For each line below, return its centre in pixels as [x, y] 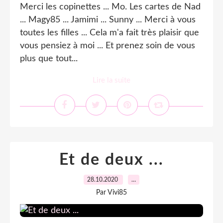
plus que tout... [49, 59]
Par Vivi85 [111, 193]
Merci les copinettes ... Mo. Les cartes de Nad [110, 7]
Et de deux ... [111, 160]
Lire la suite [111, 80]
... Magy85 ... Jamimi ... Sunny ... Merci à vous [108, 20]
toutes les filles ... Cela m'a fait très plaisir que [110, 33]
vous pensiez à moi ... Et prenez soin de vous [108, 46]
